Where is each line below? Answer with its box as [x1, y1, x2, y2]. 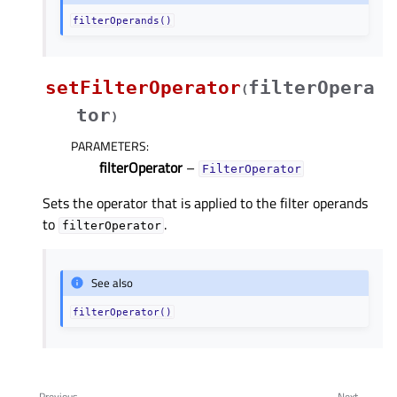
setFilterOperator [45, 77, 241, 99]
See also [91, 274, 134, 292]
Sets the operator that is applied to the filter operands [43, 192, 368, 214]
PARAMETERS [71, 136, 146, 156]
